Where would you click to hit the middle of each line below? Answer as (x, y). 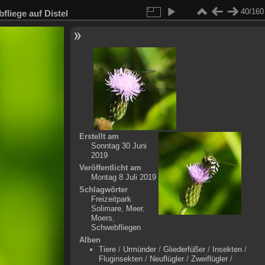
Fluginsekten (120, 259)
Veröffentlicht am (110, 168)
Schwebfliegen (116, 227)
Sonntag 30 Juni (119, 146)
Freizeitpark (111, 199)
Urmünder (139, 249)
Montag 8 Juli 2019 (123, 177)
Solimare (106, 209)
